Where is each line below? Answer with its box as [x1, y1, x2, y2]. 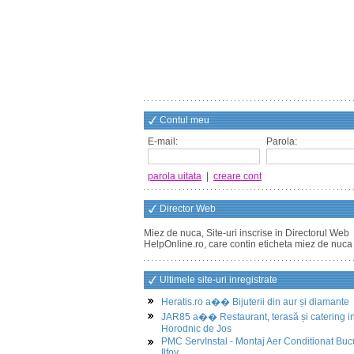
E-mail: [148, 136, 178, 147]
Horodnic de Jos [161, 323, 232, 334]
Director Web [160, 203, 216, 214]
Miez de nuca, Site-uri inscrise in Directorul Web [144, 228, 349, 239]
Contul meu [160, 115, 209, 126]
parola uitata [148, 171, 201, 182]
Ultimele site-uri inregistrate [160, 274, 277, 285]
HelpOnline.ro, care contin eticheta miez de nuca [144, 239, 352, 250]
